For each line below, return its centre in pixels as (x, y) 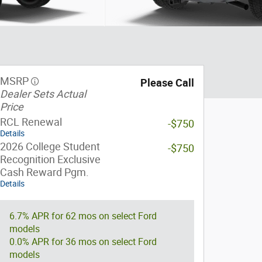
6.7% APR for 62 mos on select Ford (83, 216)
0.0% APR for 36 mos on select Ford (83, 242)
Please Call (167, 83)
